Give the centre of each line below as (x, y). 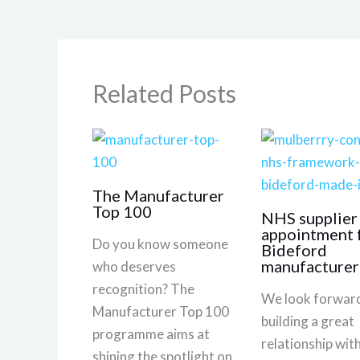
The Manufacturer (158, 195)
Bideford (294, 250)
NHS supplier (309, 217)
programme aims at (151, 333)
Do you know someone (160, 243)
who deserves (134, 266)
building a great (307, 321)
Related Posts (164, 93)
